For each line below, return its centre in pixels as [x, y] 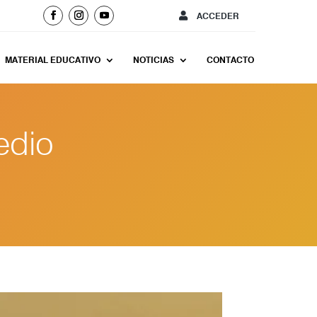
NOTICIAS [153, 59]
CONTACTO [230, 59]
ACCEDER [218, 16]
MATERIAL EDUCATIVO [52, 59]
